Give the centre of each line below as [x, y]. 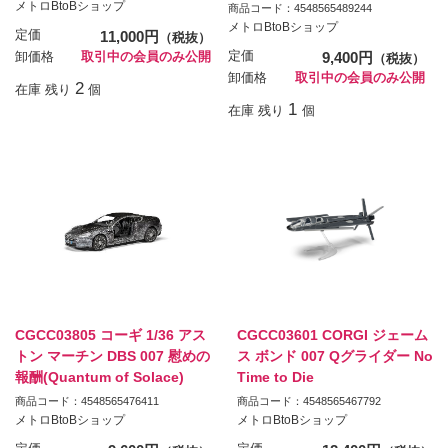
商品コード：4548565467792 [308, 401]
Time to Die [275, 377]
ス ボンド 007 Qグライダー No [334, 356]
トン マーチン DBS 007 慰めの [112, 356]
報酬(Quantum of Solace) [99, 377]
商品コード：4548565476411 [87, 401]
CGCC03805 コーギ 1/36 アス [110, 335]
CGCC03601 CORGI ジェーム [332, 335]
